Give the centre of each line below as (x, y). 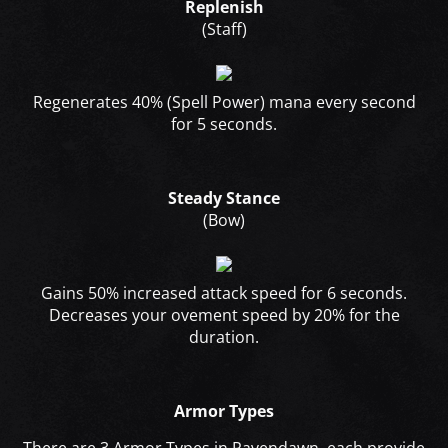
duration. (224, 337)
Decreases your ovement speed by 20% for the (224, 315)
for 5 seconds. (224, 124)
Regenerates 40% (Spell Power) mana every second (224, 102)
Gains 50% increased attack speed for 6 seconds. (224, 293)
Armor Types (224, 411)
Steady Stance (224, 198)
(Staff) (224, 29)
